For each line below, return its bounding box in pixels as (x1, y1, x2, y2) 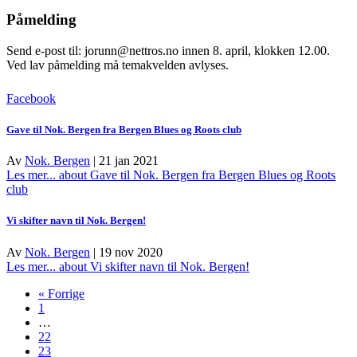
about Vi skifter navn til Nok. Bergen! (56, 259, 249, 273)
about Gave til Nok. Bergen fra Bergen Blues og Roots (56, 168, 335, 182)
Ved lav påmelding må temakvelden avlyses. (6, 57, 229, 72)
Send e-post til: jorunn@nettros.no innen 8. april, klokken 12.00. (6, 43, 330, 57)
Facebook (6, 91, 56, 105)
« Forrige (38, 286, 84, 300)
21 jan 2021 (99, 154, 159, 168)
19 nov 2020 (99, 245, 163, 259)
